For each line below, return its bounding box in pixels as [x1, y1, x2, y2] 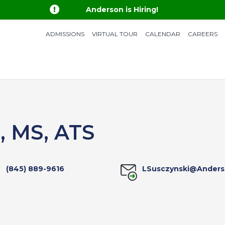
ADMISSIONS [45, 30, 84, 38]
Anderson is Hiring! [85, 5, 158, 14]
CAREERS [187, 30, 217, 38]
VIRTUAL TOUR [91, 30, 138, 38]
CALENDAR [145, 30, 180, 38]
